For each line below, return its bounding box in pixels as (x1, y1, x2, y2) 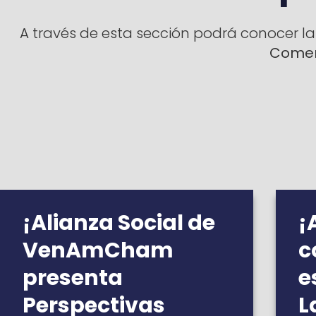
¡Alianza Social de (23, 208, 215, 238)
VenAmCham (23, 236, 174, 265)
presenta (23, 263, 123, 293)
